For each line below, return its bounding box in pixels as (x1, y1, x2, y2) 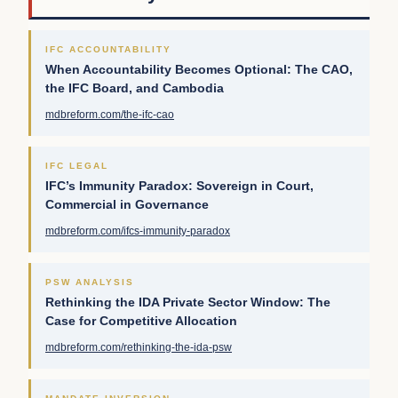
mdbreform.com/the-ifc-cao (45, 108, 174, 122)
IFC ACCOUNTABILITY (45, 44, 171, 55)
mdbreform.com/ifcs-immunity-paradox (45, 225, 230, 238)
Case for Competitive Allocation (45, 314, 237, 329)
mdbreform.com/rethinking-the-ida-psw (45, 341, 232, 354)
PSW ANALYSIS (45, 277, 134, 288)
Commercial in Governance (45, 198, 209, 212)
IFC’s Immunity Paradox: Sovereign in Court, (45, 179, 314, 194)
